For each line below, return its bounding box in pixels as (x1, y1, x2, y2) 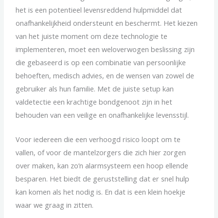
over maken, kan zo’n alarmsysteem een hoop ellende (16, 161, 189, 171)
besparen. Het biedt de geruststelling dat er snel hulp (16, 174, 190, 184)
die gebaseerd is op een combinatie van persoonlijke (16, 57, 186, 67)
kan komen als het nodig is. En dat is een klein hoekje (16, 187, 186, 197)
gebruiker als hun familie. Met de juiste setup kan (16, 83, 174, 93)
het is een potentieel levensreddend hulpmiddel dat (16, 4, 182, 15)
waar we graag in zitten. (16, 200, 94, 210)
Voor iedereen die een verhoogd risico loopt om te (16, 134, 181, 145)
